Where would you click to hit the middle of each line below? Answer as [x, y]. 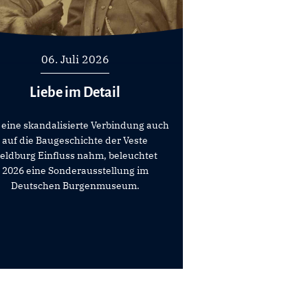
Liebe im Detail [75, 92]
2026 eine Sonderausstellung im [75, 170]
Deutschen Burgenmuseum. [75, 185]
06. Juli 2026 [75, 59]
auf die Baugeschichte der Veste [75, 140]
